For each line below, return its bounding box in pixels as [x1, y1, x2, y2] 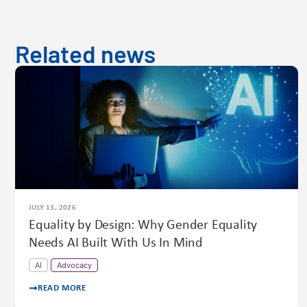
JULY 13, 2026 [29, 204, 77, 212]
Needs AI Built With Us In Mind [29, 236, 204, 251]
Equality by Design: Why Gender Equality [29, 219, 258, 233]
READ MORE [38, 284, 86, 293]
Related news [15, 39, 156, 69]
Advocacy [57, 260, 92, 271]
